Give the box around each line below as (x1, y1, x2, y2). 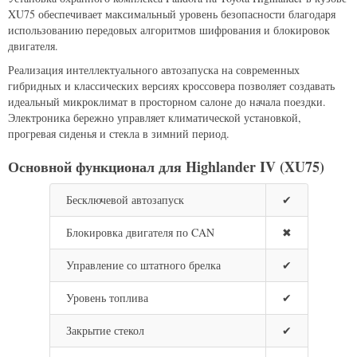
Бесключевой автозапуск (65, 192, 184, 207)
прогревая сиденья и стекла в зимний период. (8, 126, 229, 141)
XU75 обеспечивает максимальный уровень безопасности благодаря (8, 6, 335, 22)
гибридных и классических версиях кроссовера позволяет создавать (8, 78, 335, 93)
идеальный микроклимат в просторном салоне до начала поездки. (8, 94, 326, 109)
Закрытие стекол (65, 323, 144, 338)
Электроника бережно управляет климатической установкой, (8, 110, 301, 125)
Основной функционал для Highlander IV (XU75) (8, 156, 324, 177)
